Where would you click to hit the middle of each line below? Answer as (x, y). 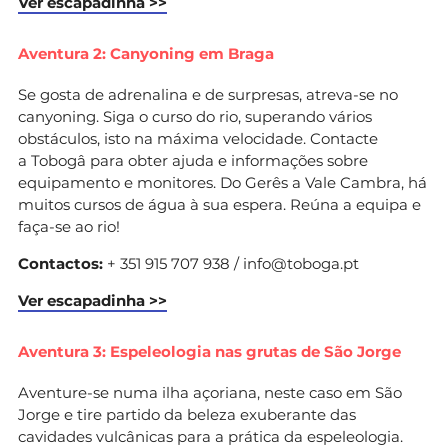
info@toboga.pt (301, 263)
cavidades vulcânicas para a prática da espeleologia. (210, 436)
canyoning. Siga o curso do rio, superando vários (195, 116)
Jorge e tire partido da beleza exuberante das (187, 414)
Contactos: (60, 263)
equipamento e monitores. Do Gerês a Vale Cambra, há (222, 182)
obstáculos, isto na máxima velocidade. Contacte (198, 138)
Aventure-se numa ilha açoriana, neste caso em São (210, 392)
